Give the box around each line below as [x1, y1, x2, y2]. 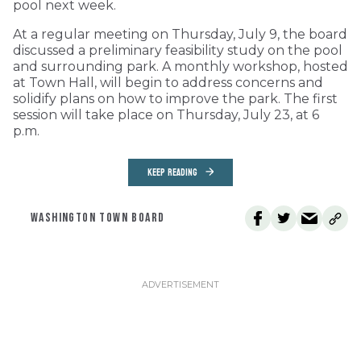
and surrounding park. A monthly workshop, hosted [13, 59, 348, 75]
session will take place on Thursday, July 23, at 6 [13, 107, 319, 123]
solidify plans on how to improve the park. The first [13, 91, 338, 107]
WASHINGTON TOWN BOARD [31, 210, 165, 226]
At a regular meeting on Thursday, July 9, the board [13, 27, 347, 43]
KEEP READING [147, 164, 197, 182]
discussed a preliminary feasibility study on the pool [13, 43, 342, 59]
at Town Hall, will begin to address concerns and [13, 75, 323, 91]
